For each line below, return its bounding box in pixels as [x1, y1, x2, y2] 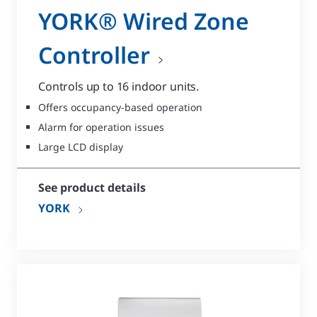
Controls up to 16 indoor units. [38, 79, 200, 95]
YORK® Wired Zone [38, 6, 249, 36]
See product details [38, 180, 146, 196]
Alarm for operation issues [38, 120, 164, 134]
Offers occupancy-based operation [38, 100, 202, 115]
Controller [38, 40, 150, 70]
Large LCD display [38, 140, 123, 154]
